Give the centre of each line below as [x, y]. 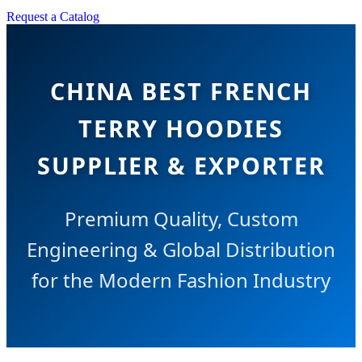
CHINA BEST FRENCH [181, 90]
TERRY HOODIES [181, 128]
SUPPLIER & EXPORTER [181, 165]
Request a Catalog [53, 17]
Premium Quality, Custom [181, 218]
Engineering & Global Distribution [181, 249]
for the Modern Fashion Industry [181, 280]
